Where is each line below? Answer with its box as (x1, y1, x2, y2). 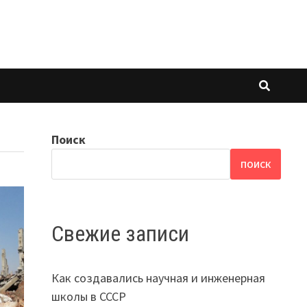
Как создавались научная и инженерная (51, 269, 265, 286)
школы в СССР (51, 288, 126, 304)
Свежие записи (51, 221, 189, 247)
